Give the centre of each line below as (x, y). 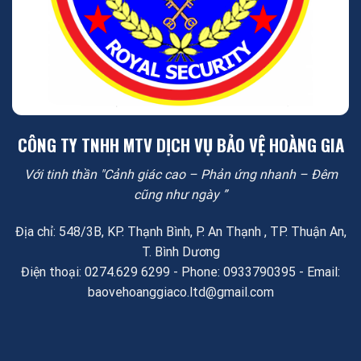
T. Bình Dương (180, 251)
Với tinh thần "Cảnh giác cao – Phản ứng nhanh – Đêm (180, 174)
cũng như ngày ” (180, 194)
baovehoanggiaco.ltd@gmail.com (180, 292)
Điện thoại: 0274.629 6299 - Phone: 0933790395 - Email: (180, 272)
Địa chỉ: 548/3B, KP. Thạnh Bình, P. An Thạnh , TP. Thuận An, (180, 231)
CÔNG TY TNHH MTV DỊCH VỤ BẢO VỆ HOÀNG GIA (180, 144)
